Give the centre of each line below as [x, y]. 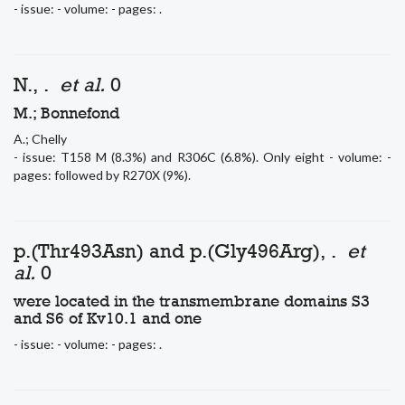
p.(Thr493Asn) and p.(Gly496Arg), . [180, 250]
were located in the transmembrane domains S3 [192, 301]
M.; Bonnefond [66, 113]
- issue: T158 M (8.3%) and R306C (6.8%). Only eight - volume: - [202, 157]
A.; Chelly [40, 139]
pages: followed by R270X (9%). [102, 175]
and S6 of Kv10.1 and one [108, 318]
